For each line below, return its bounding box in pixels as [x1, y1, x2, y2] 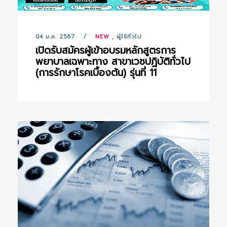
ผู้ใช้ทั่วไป [117, 32, 142, 41]
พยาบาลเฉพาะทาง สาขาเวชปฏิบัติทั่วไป [35, 54, 191, 69]
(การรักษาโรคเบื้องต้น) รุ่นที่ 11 [35, 65, 157, 80]
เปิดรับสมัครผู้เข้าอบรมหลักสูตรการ [35, 43, 176, 58]
